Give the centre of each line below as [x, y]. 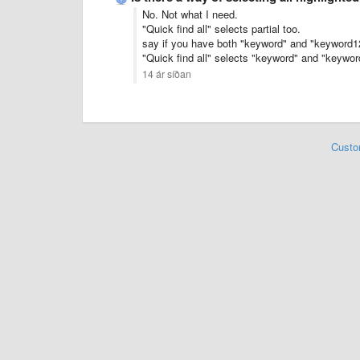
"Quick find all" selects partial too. [221, 29]
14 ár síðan [167, 74]
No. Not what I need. [190, 14]
